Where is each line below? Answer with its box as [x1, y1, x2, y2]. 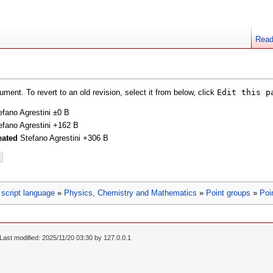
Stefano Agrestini [20, 133, 81, 143]
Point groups [206, 188, 250, 198]
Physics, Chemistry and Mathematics [64, 188, 197, 198]
